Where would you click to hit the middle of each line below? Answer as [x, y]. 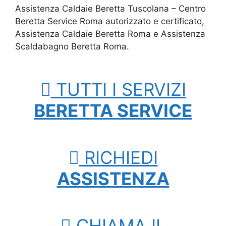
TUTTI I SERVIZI [118, 90]
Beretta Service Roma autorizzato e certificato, [110, 21]
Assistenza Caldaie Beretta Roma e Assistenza [110, 34]
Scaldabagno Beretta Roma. [72, 47]
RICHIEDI [118, 158]
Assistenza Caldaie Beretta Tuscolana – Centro [110, 9]
